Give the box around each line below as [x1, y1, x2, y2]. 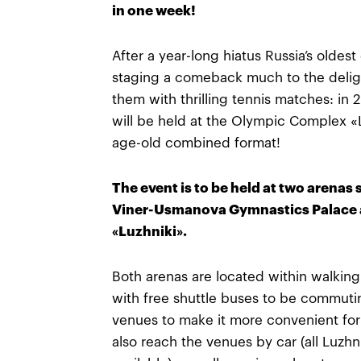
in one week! [112, 4, 196, 18]
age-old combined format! [112, 136, 280, 150]
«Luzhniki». [112, 225, 187, 239]
